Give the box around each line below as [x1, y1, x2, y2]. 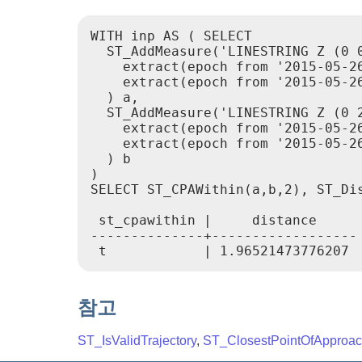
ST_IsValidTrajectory [78, 334, 196, 348]
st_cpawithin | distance [90, 213, 317, 229]
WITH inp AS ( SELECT [90, 28, 252, 44]
